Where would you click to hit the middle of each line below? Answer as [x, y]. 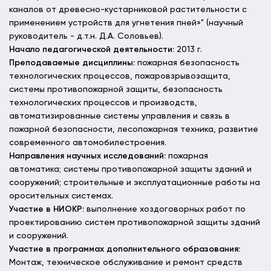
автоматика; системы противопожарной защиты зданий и [130, 169]
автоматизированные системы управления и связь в [119, 116]
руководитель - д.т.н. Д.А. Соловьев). [86, 36]
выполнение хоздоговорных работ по [166, 209]
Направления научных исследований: [87, 156]
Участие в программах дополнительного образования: [125, 249]
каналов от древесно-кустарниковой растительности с [128, 10]
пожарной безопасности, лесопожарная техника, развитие [134, 129]
